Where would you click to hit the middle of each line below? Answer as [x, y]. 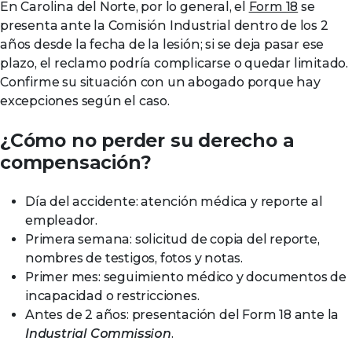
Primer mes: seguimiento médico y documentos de [186, 277]
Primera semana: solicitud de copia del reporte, [172, 239]
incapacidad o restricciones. [112, 296]
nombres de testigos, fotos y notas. [134, 258]
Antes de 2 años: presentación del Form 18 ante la [182, 315]
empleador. [62, 220]
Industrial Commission [98, 334]
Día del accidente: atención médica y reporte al [174, 202]
